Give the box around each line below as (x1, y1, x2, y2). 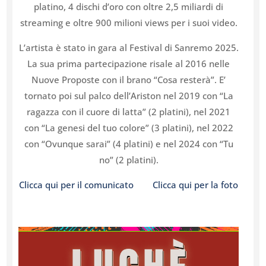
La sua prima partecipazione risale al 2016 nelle (27, 57, 230, 69)
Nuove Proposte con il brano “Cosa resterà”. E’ (31, 73, 226, 85)
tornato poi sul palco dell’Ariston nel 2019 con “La (24, 89, 233, 102)
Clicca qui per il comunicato (19, 178, 153, 191)
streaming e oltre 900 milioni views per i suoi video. (20, 16, 237, 28)
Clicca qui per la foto (153, 178, 239, 191)
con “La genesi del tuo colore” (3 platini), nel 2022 (24, 121, 233, 134)
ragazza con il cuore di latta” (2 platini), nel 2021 (27, 105, 231, 118)
